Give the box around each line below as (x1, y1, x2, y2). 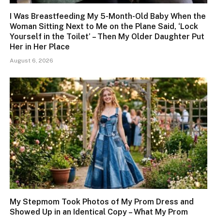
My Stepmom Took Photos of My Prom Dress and (10, 197, 194, 206)
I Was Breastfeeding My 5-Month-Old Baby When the (10, 12, 206, 21)
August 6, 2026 (10, 57, 53, 64)
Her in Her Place (10, 42, 70, 52)
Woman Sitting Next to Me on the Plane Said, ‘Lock (10, 22, 198, 31)
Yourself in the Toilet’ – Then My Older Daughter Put (10, 32, 204, 42)
